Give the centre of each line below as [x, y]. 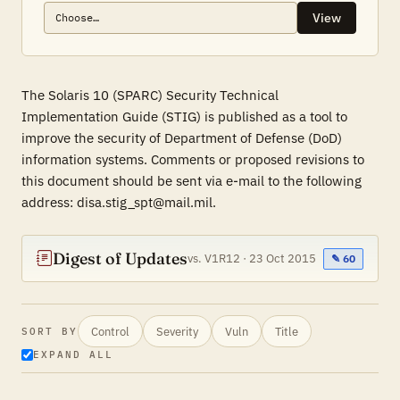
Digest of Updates [120, 258]
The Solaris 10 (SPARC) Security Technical [150, 95]
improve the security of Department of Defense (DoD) [182, 138]
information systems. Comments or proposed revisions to [193, 159]
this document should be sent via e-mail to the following [192, 181]
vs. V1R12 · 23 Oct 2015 [252, 258]
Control [110, 331]
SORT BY [50, 331]
